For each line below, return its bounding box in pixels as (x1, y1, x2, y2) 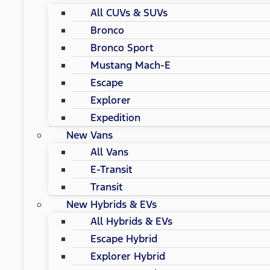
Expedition (90, 110, 140, 124)
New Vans (66, 128, 113, 142)
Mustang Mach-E (90, 58, 171, 72)
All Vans (90, 145, 128, 159)
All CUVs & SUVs (90, 5, 168, 19)
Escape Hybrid (90, 231, 157, 245)
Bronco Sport (90, 40, 154, 54)
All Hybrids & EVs (90, 214, 172, 228)
